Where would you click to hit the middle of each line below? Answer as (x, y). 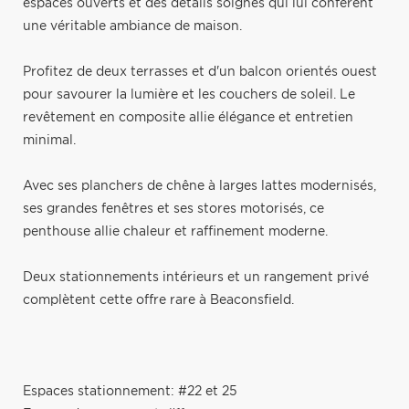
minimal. (49, 140)
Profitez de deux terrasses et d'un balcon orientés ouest (200, 72)
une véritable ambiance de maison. (132, 26)
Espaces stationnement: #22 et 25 (130, 391)
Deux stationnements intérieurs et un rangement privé (196, 277)
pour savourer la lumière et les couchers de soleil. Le (189, 94)
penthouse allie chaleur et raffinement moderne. (175, 231)
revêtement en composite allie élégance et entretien (188, 117)
